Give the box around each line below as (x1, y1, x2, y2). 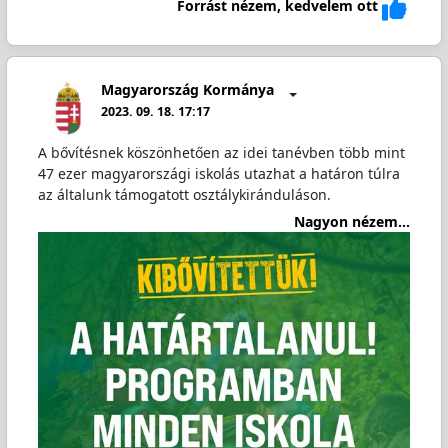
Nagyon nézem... (294, 211, 411, 231)
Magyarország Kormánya (101, 79, 275, 99)
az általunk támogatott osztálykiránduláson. (37, 185, 331, 205)
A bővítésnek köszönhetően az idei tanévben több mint (37, 143, 405, 163)
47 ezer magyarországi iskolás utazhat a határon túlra (37, 164, 400, 184)
